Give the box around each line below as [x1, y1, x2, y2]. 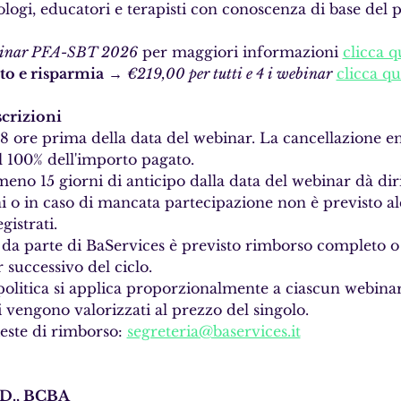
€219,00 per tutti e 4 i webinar [126, 64, 332, 82]
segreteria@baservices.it [126, 322, 301, 340]
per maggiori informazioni [137, 43, 343, 61]
